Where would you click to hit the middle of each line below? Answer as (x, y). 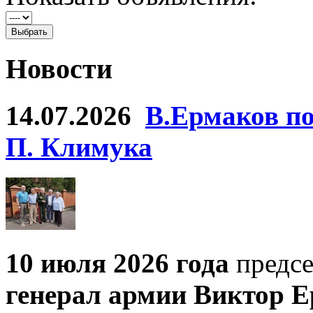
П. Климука (79, 147)
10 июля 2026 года (117, 263)
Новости (59, 68)
